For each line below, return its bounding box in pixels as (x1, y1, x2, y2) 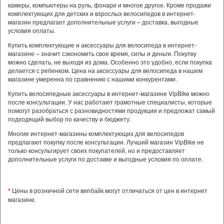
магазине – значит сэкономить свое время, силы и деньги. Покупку (8, 49, 196, 57)
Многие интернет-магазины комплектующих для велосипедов (8, 129, 184, 137)
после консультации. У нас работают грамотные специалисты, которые (8, 97, 212, 106)
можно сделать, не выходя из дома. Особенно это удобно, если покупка (8, 57, 212, 66)
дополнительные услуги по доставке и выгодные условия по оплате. (8, 154, 203, 163)
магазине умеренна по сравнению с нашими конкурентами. (8, 74, 177, 83)
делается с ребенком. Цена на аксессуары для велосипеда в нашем (8, 66, 202, 74)
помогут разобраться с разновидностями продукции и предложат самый (8, 106, 215, 114)
